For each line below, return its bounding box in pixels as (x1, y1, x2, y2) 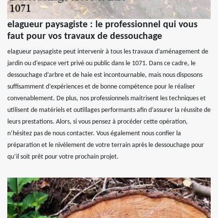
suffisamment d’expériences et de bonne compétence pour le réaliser (7, 83, 195, 91)
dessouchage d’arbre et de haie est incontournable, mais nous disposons (7, 71, 202, 79)
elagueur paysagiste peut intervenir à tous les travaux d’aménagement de (7, 48, 208, 55)
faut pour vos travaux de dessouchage (7, 31, 162, 41)
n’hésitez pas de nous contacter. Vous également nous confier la (7, 129, 181, 137)
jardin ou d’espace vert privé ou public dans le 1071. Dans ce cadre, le (7, 59, 196, 67)
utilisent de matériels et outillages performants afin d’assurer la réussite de (7, 106, 211, 114)
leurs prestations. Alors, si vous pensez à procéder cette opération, (7, 118, 188, 126)
